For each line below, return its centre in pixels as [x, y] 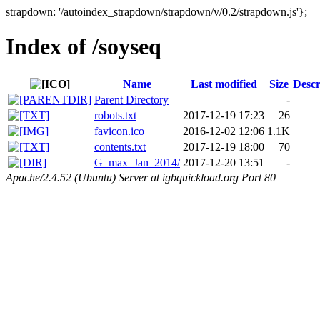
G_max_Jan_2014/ [137, 162]
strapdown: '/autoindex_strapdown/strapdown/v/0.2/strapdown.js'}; [156, 12]
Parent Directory [131, 99]
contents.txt [120, 146]
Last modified [224, 84]
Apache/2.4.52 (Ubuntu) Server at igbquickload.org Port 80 [141, 177]
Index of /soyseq [84, 47]
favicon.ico [119, 131]
